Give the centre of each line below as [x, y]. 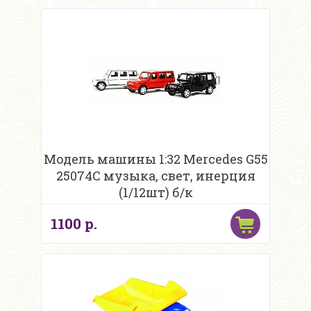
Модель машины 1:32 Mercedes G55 [155, 159]
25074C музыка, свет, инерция [155, 176]
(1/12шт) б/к [155, 193]
